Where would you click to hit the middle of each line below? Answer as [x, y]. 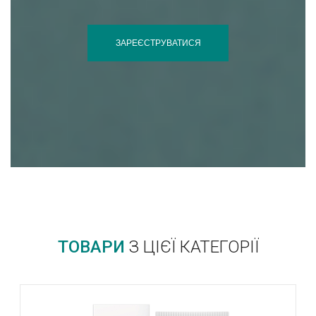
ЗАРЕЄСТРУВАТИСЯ [158, 43]
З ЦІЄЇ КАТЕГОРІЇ [192, 247]
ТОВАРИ [91, 247]
